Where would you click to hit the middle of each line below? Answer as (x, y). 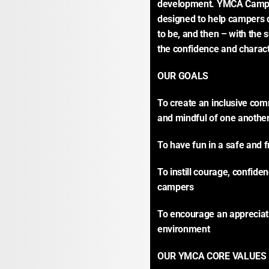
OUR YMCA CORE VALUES (212, 256)
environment (184, 229)
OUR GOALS (183, 76)
